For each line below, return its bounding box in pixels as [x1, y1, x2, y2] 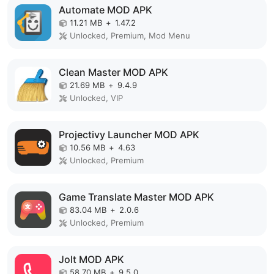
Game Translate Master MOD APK [59, 191, 214, 203]
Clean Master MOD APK [59, 66, 168, 78]
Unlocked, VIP [70, 93, 123, 103]
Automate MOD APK [59, 4, 152, 16]
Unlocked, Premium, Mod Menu [70, 31, 190, 40]
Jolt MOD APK [59, 253, 124, 265]
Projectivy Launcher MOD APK [59, 128, 199, 141]
